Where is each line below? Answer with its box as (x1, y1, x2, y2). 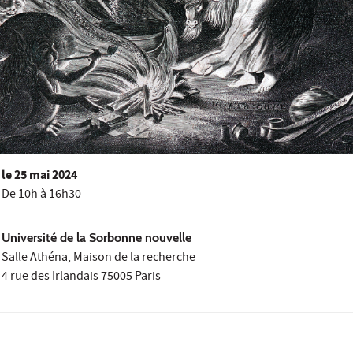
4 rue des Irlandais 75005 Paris (2, 268, 162, 288)
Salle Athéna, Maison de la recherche (2, 249, 196, 269)
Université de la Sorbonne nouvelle (2, 230, 192, 246)
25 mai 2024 (12, 166, 78, 187)
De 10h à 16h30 (2, 186, 82, 206)
